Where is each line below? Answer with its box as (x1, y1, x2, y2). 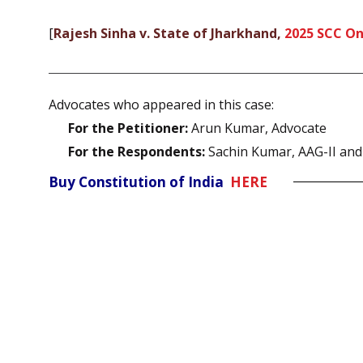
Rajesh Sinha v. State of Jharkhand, (53, 24, 284, 43)
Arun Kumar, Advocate (188, 118, 327, 137)
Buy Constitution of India (49, 172, 230, 191)
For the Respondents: (68, 142, 205, 160)
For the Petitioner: (68, 118, 188, 137)
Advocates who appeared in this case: (49, 95, 274, 113)
